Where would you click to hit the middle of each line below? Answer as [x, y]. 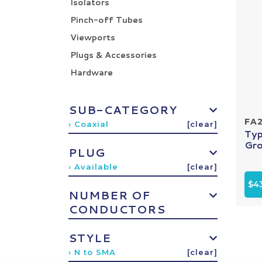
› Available [93, 167]
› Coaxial [89, 124]
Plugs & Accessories [113, 55]
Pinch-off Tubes [106, 20]
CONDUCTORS [117, 209]
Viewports [93, 37]
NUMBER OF [109, 195]
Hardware [92, 73]
